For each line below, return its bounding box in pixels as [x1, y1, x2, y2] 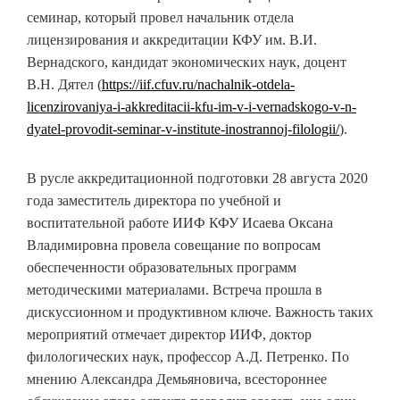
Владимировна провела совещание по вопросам [27, 237, 321, 253]
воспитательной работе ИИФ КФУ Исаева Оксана [27, 215, 333, 230]
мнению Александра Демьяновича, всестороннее [27, 371, 327, 387]
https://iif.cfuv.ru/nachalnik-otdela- [102, 77, 295, 92]
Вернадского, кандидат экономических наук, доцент [27, 54, 346, 70]
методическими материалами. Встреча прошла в [27, 282, 322, 297]
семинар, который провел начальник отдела [27, 10, 294, 25]
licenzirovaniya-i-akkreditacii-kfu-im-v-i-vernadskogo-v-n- [27, 99, 356, 114]
